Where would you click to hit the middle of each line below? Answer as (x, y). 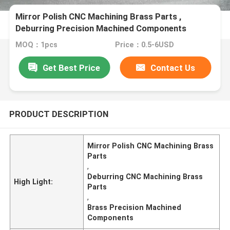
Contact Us (173, 68)
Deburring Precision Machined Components (101, 28)
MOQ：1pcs (37, 45)
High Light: (34, 181)
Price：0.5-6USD (144, 45)
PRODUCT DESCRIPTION (59, 114)
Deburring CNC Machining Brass (145, 176)
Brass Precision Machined (135, 207)
